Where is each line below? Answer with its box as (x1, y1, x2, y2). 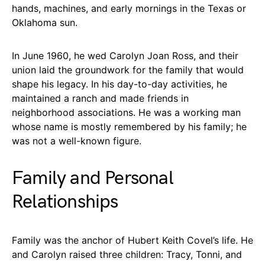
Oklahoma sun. (12, 16, 77, 28)
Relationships (12, 190, 118, 214)
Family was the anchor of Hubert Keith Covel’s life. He (12, 234, 253, 246)
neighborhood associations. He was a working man (12, 106, 241, 118)
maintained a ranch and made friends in (12, 92, 189, 104)
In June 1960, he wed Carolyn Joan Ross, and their (12, 49, 238, 62)
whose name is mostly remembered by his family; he (12, 120, 247, 132)
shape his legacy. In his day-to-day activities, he (12, 77, 227, 90)
